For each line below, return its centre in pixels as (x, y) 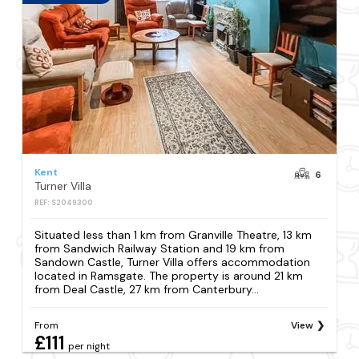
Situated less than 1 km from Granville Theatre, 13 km (173, 234)
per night (89, 346)
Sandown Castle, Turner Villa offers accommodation (173, 262)
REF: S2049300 (64, 202)
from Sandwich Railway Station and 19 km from (160, 248)
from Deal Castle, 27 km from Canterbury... (147, 289)
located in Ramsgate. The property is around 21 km (169, 275)
